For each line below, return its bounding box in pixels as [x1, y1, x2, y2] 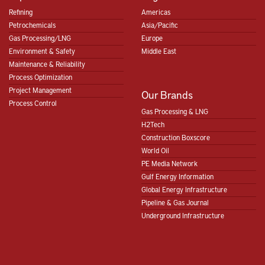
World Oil [141, 146, 169, 156]
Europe [141, 33, 163, 43]
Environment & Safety [9, 46, 75, 56]
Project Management [9, 85, 72, 95]
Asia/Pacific [141, 20, 178, 30]
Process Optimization [9, 72, 72, 82]
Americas [141, 7, 170, 17]
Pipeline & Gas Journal [141, 198, 209, 208]
